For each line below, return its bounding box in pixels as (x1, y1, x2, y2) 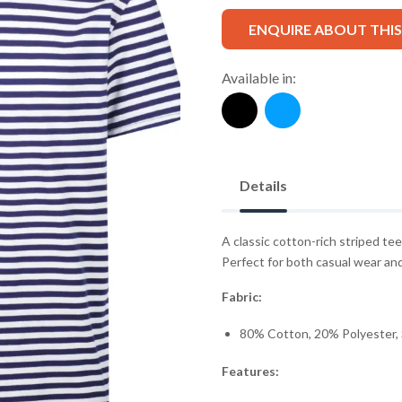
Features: (221, 363, 279, 380)
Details (239, 177, 287, 195)
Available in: (221, 69, 296, 87)
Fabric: (221, 289, 262, 305)
